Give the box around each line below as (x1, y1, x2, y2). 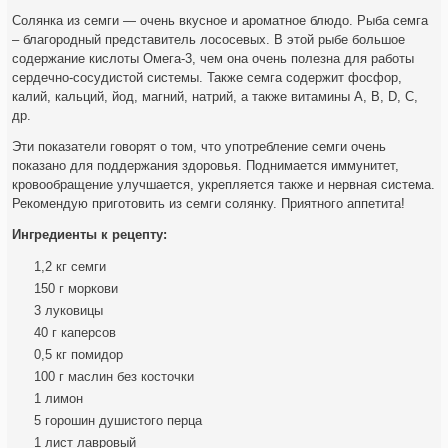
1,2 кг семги (34, 259, 107, 275)
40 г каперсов (34, 325, 117, 341)
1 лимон (34, 391, 84, 407)
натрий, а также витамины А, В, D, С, (192, 89, 419, 105)
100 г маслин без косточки (34, 369, 195, 385)
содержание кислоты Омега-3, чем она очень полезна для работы (12, 51, 415, 67)
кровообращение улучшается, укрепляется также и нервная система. (12, 177, 436, 193)
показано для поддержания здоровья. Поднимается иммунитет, (12, 158, 400, 174)
